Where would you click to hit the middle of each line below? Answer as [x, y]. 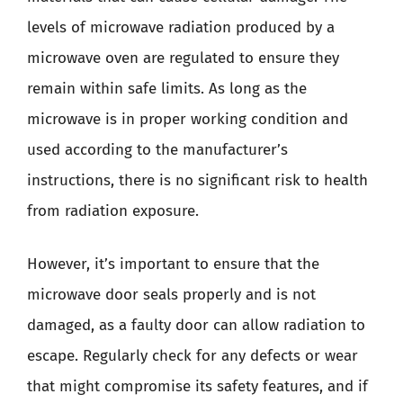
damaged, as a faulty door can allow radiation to [196, 325]
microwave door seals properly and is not [171, 295]
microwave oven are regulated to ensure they [183, 58]
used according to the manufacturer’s [157, 149]
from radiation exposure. [113, 210]
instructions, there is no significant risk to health [197, 180]
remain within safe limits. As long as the [167, 88]
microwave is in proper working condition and [188, 119]
